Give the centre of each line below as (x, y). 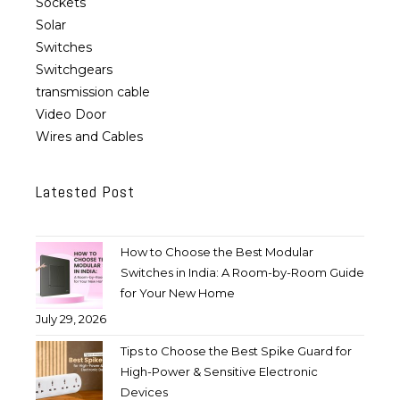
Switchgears (74, 69)
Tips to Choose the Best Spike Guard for (236, 350)
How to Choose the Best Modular (217, 251)
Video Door (71, 114)
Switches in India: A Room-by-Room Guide (242, 272)
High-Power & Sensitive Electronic (219, 371)
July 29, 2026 (71, 318)
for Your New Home (177, 292)
